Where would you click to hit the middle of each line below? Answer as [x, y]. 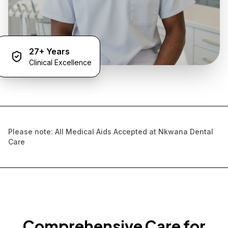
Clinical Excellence [60, 62]
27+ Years [49, 51]
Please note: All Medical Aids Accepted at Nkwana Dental [111, 132]
